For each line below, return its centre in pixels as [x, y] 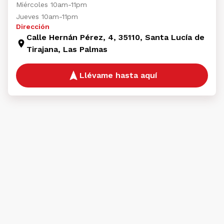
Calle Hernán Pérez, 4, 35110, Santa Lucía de [115, 37]
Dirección [33, 26]
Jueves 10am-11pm [47, 16]
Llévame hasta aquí [118, 75]
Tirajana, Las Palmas [67, 49]
